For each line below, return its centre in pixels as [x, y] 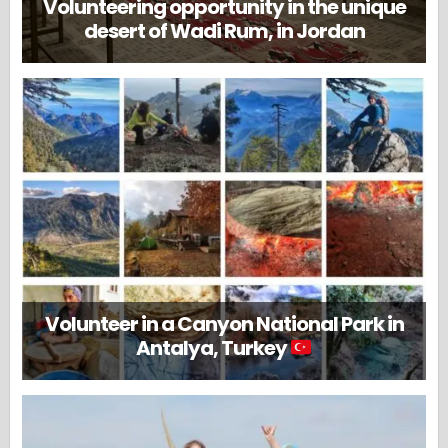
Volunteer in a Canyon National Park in [224, 323]
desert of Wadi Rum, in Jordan [224, 30]
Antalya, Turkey [212, 347]
